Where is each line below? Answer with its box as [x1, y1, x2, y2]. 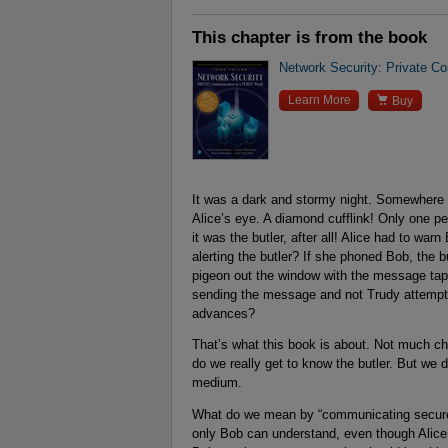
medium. [192, 375, 242, 391]
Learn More [287, 93, 351, 106]
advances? [192, 305, 255, 321]
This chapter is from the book [192, 26, 427, 47]
